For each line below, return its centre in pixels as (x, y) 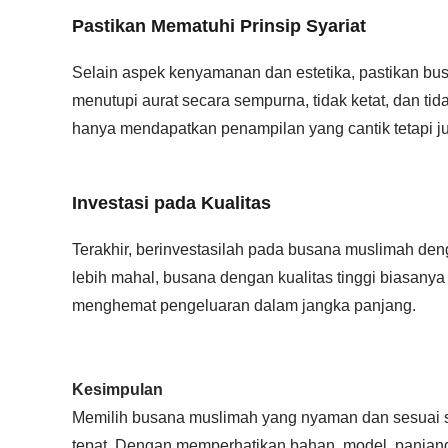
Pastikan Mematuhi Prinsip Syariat (219, 26)
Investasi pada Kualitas (171, 203)
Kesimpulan (117, 389)
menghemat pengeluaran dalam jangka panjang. (244, 305)
